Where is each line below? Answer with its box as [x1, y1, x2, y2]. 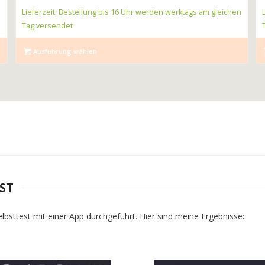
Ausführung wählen [31, 46, 97, 56]
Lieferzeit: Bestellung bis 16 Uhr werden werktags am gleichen [21, 7, 241, 17]
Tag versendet [21, 20, 73, 31]
